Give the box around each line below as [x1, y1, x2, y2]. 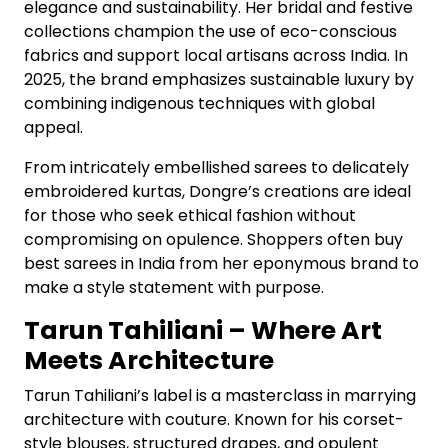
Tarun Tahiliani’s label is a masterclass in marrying [24, 384, 416, 407]
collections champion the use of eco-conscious [24, 20, 397, 43]
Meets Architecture [24, 343, 274, 378]
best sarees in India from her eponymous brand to [24, 252, 419, 275]
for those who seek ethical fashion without [24, 204, 356, 227]
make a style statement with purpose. [24, 276, 324, 299]
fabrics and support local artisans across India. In [24, 44, 408, 67]
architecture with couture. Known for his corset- [24, 408, 404, 431]
